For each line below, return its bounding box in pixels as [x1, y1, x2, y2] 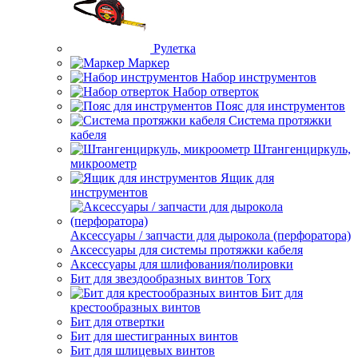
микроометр [70, 157, 137, 170]
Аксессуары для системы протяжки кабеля [70, 243, 303, 257]
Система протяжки [229, 113, 332, 127]
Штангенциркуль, [253, 142, 351, 156]
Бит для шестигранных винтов [70, 329, 238, 343]
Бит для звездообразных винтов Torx [70, 272, 271, 285]
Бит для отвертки [70, 315, 165, 328]
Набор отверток [173, 85, 259, 98]
